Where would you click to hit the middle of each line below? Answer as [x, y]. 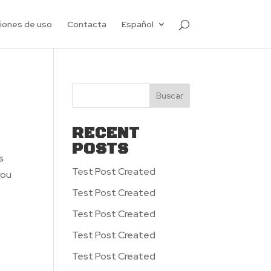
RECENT [106, 133]
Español [137, 24]
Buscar [169, 96]
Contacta [87, 24]
